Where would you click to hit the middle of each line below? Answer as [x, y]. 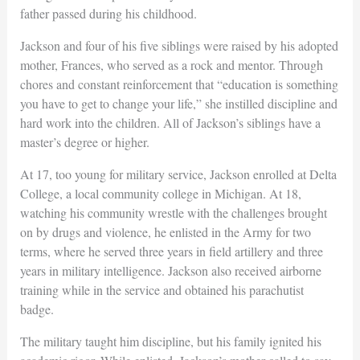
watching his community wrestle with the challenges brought [173, 212]
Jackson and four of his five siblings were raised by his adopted [179, 45]
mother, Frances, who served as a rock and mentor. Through [171, 64]
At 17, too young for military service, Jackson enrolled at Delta [178, 174]
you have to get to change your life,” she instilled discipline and [178, 103]
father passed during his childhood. [108, 13]
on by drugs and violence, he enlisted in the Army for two [165, 231]
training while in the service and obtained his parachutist [162, 289]
